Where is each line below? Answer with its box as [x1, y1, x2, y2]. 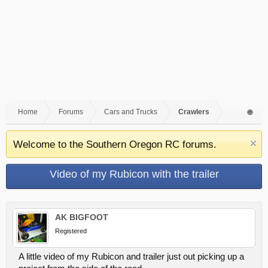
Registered [55, 227, 87, 234]
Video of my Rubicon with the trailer [49, 168, 219, 180]
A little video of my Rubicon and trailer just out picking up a [19, 252, 244, 261]
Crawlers [178, 108, 209, 116]
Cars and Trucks [104, 108, 157, 116]
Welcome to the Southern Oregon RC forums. [13, 138, 217, 150]
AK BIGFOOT [55, 212, 108, 222]
